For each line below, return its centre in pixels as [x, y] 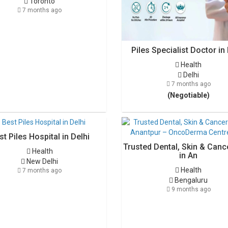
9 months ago [190, 189]
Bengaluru [191, 180]
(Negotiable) [188, 95]
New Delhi [42, 161]
